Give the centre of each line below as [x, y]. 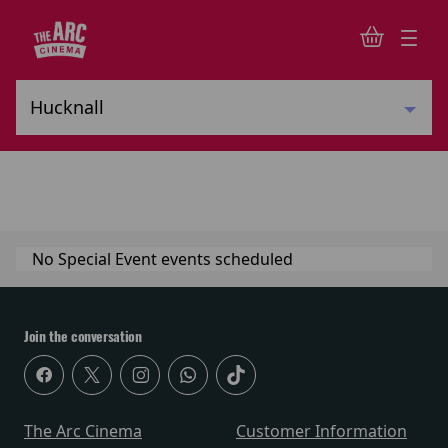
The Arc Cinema [83, 431]
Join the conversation [83, 336]
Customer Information [321, 431]
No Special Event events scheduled [162, 259]
